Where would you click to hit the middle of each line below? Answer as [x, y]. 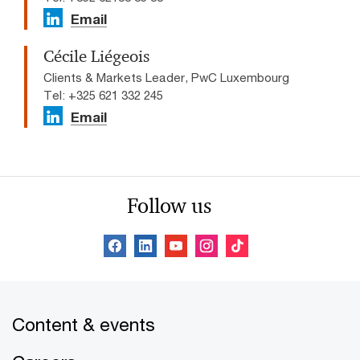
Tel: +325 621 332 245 [103, 94]
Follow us [169, 205]
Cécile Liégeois [96, 56]
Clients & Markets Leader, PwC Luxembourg [166, 77]
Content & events [84, 324]
